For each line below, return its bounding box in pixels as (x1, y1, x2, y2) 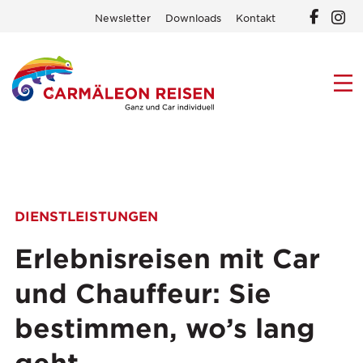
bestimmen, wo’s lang (15, 313, 315, 345)
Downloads (164, 13, 221, 25)
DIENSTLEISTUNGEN (15, 208, 158, 225)
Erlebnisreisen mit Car (15, 243, 320, 275)
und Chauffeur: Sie (15, 278, 271, 310)
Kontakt (235, 13, 275, 25)
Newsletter (95, 13, 152, 25)
